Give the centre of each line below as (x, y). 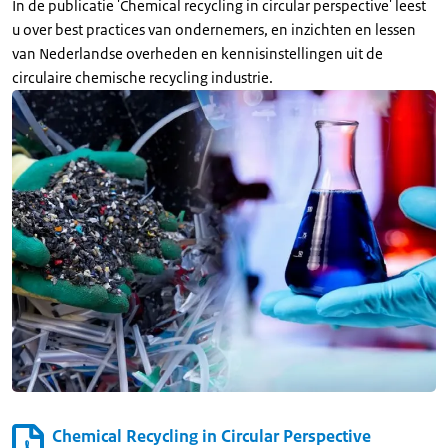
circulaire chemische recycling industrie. (142, 77)
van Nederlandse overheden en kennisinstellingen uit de (197, 53)
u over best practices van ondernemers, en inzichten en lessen (214, 29)
